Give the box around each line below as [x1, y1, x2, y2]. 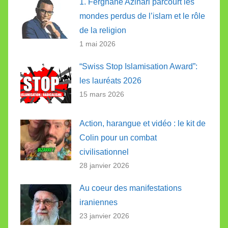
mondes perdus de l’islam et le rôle [79, 11, 205, 20]
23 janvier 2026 [79, 212, 129, 220]
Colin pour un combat [79, 133, 157, 142]
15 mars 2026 [79, 90, 124, 98]
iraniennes [79, 198, 118, 207]
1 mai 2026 [79, 39, 116, 48]
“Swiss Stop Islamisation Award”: [79, 62, 197, 71]
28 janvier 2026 [79, 161, 129, 169]
